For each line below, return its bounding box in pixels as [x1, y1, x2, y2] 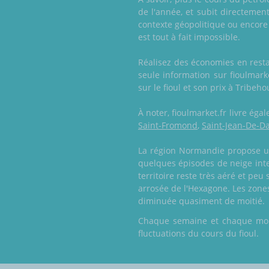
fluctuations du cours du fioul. [138, 228, 259, 240]
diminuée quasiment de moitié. [138, 195, 265, 207]
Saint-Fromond [138, 119, 198, 131]
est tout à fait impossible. [138, 31, 240, 43]
